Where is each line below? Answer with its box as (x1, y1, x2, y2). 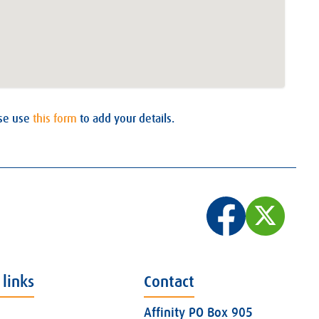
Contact (143, 273, 194, 291)
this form (32, 113, 77, 126)
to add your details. (76, 113, 174, 126)
